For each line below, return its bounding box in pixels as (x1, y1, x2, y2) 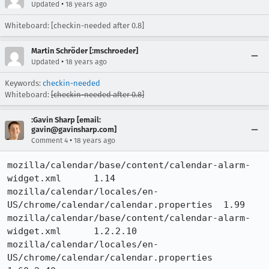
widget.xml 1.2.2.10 (7, 226, 67, 237)
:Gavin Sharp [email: (31, 115, 101, 124)
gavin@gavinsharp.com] (31, 125, 116, 134)
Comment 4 (31, 136, 68, 145)
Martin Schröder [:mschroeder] (31, 46, 138, 55)
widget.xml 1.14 (7, 173, 67, 184)
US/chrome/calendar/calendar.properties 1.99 (7, 199, 218, 210)
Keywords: (5, 79, 43, 88)
